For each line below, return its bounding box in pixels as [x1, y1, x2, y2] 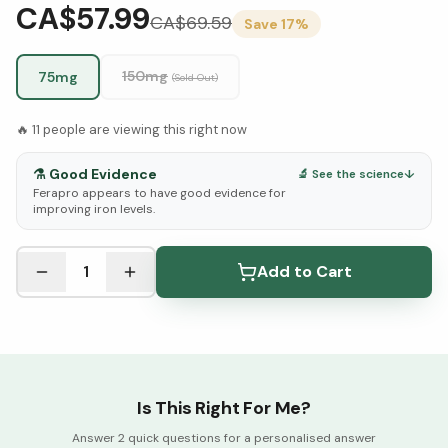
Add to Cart [256, 261, 352, 282]
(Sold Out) [172, 71, 218, 84]
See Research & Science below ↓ [33, 247, 247, 264]
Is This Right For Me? [136, 396, 312, 420]
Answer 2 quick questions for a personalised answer [72, 430, 376, 446]
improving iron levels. [33, 201, 155, 217]
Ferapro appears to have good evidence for [33, 185, 286, 201]
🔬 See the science [297, 166, 404, 182]
